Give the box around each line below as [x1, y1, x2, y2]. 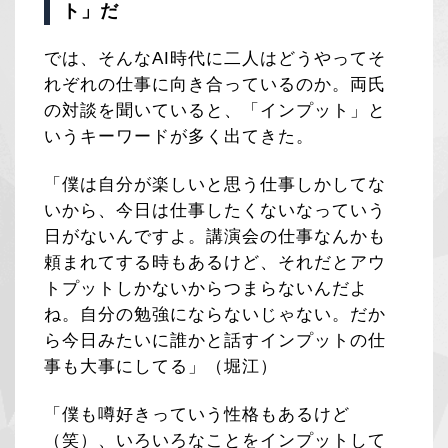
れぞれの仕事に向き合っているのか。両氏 [44, 74, 387, 94]
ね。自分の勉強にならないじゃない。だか [44, 304, 387, 324]
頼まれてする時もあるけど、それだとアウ [44, 252, 387, 272]
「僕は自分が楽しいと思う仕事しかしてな [44, 174, 387, 194]
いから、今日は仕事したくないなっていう [44, 200, 387, 220]
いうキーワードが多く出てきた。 [44, 126, 315, 146]
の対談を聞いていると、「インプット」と [44, 100, 387, 120]
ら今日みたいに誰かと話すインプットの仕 [44, 330, 387, 350]
